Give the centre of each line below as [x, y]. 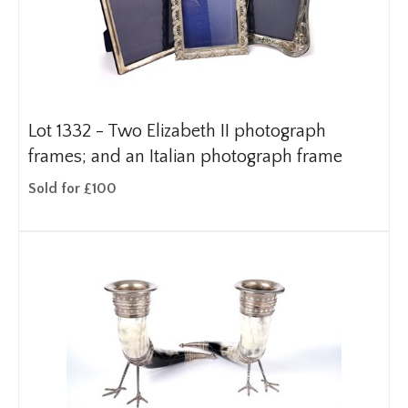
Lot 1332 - [68, 131]
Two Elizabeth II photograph [217, 131]
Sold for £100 [72, 189]
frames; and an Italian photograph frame [185, 157]
